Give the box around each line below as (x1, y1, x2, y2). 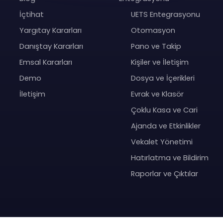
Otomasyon (129, 25, 176, 35)
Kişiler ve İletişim (129, 57, 189, 67)
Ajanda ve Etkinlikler (129, 121, 201, 131)
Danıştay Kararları (19, 41, 84, 51)
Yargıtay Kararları (19, 25, 82, 35)
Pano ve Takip (129, 41, 182, 51)
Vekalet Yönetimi (129, 137, 193, 147)
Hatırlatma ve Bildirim (129, 153, 209, 163)
